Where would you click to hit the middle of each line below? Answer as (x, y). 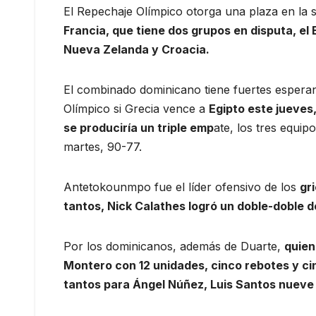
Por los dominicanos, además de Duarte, (174, 246)
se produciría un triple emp (139, 127)
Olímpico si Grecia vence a (136, 108)
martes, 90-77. (103, 146)
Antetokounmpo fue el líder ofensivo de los (182, 187)
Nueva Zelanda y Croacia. (136, 49)
